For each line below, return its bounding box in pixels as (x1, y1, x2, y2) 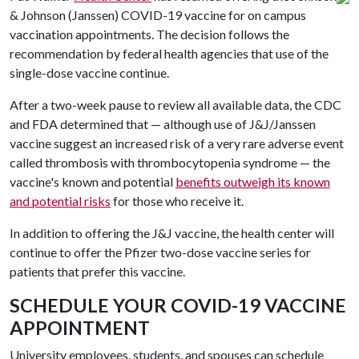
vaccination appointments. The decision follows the (10, 26, 289, 42)
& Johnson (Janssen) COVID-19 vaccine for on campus (10, 7, 306, 22)
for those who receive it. (111, 193, 244, 208)
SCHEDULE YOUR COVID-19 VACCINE (10, 294, 346, 317)
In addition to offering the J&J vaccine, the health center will (10, 225, 334, 240)
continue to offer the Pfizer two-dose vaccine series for (10, 244, 311, 260)
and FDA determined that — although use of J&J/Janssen (10, 116, 316, 131)
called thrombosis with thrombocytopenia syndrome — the (10, 155, 330, 170)
